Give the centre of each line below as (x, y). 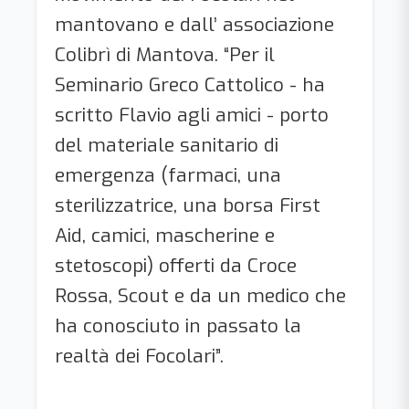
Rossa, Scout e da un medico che (200, 295)
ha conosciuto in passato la (178, 325)
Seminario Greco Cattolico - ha (190, 84)
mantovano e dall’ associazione (194, 24)
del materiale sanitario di (167, 145)
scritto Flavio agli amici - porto (192, 115)
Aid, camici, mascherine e (165, 235)
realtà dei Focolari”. (139, 356)
